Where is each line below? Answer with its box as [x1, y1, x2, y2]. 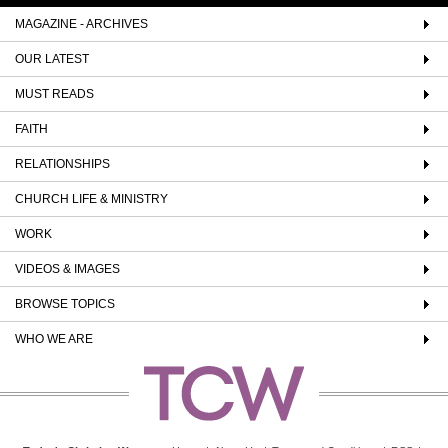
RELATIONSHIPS [15, 156, 110, 171]
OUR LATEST [15, 51, 89, 66]
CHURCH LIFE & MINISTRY [15, 191, 168, 206]
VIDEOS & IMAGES [15, 261, 120, 276]
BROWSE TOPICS [15, 296, 115, 311]
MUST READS [15, 86, 94, 101]
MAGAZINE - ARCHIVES [15, 16, 148, 31]
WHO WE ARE [15, 331, 93, 346]
